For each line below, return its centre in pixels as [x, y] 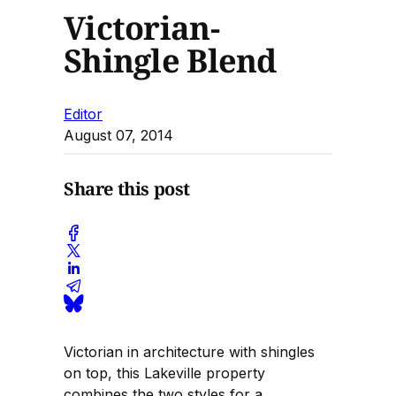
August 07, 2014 [118, 135]
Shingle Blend [170, 60]
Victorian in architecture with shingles [189, 351]
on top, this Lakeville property [164, 373]
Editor [83, 114]
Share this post [127, 189]
